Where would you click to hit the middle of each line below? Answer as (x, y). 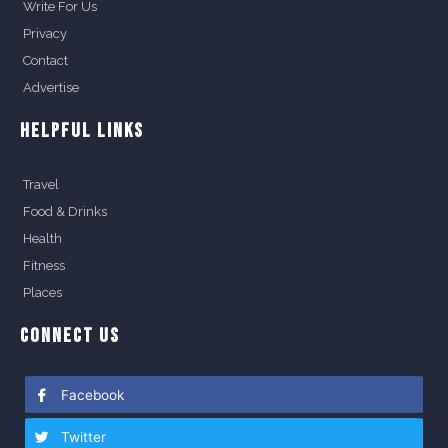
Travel (41, 184)
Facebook (90, 394)
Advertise (51, 87)
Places (42, 292)
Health (42, 238)
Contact (45, 60)
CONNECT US (70, 335)
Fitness (44, 265)
